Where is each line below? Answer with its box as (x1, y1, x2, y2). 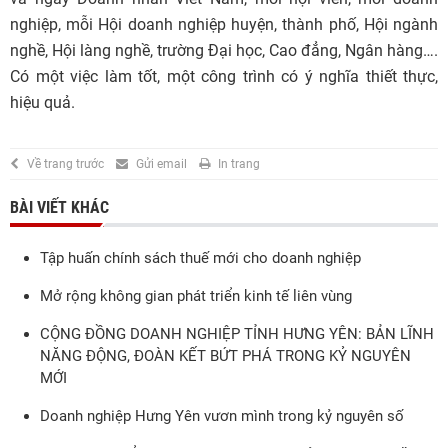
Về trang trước (27, 157, 104, 171)
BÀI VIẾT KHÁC (10, 198, 109, 217)
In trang (218, 157, 260, 171)
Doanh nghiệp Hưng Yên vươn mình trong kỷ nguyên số (40, 407, 404, 425)
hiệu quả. (10, 93, 75, 112)
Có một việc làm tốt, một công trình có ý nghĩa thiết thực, (10, 67, 438, 86)
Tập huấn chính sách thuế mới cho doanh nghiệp (40, 249, 361, 267)
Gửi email (136, 157, 187, 171)
